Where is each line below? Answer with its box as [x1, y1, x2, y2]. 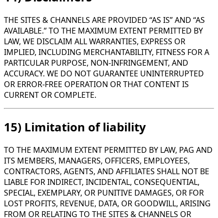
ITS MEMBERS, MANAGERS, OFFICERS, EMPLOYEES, [4, 155, 190, 166]
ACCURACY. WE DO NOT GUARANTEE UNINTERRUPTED [4, 68, 204, 79]
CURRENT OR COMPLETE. [4, 90, 96, 101]
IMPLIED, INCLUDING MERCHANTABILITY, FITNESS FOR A [4, 47, 209, 58]
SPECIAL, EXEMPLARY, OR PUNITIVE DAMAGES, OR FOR [4, 187, 204, 199]
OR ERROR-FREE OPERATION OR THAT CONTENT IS [4, 79, 189, 90]
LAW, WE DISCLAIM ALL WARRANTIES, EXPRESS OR [4, 36, 185, 47]
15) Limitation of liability [4, 119, 146, 135]
